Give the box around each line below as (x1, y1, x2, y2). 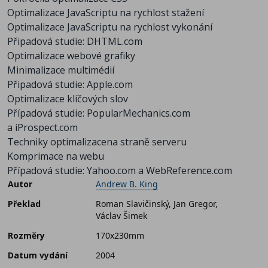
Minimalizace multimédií (7, 63, 114, 77)
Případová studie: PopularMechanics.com (7, 106, 190, 120)
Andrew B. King (96, 178, 158, 190)
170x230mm (96, 230, 144, 242)
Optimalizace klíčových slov (7, 92, 128, 106)
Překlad (8, 198, 41, 210)
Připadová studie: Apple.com (7, 78, 133, 92)
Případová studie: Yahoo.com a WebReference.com (7, 164, 232, 178)
